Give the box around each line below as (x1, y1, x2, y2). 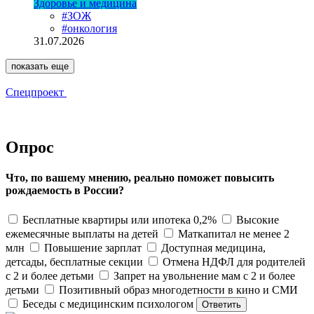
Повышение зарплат (44, 241, 142, 254)
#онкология (62, 22, 117, 35)
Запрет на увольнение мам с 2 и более (114, 269, 295, 282)
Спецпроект (6, 86, 64, 99)
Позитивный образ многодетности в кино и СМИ (59, 283, 298, 296)
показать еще (11, 61, 69, 72)
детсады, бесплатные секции (6, 255, 143, 268)
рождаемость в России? (6, 184, 124, 197)
